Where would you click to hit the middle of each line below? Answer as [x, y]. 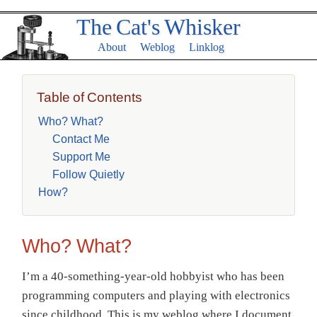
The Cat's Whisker [158, 27]
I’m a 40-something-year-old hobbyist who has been [153, 277]
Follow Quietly [88, 174]
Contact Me [81, 139]
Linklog [207, 47]
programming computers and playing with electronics [156, 296]
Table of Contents [90, 97]
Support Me [81, 156]
